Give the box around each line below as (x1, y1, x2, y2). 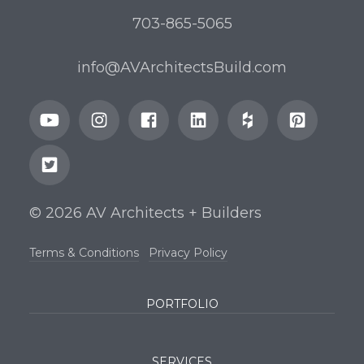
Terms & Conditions (28, 245, 139, 260)
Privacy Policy (148, 245, 227, 260)
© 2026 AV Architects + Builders (28, 203, 262, 222)
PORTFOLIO (145, 297, 219, 312)
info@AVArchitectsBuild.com (77, 58, 287, 76)
